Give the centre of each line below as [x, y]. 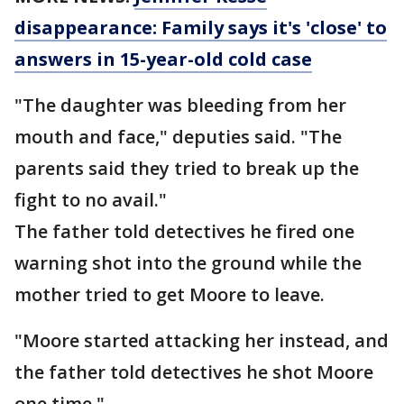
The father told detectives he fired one [184, 231]
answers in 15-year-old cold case [163, 59]
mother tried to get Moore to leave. [170, 294]
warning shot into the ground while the [188, 263]
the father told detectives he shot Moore [194, 372]
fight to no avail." [91, 200]
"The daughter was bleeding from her [180, 105]
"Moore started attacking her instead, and [202, 340]
